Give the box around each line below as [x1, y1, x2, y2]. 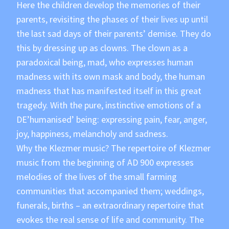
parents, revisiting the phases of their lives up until [16, 13, 209, 26]
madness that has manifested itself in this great [16, 85, 202, 97]
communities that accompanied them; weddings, [16, 185, 204, 197]
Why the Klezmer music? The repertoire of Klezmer [16, 142, 211, 154]
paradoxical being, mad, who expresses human [16, 56, 194, 68]
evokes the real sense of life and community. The [16, 214, 204, 226]
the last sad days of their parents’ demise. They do [16, 28, 212, 40]
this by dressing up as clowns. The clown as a [16, 42, 188, 54]
